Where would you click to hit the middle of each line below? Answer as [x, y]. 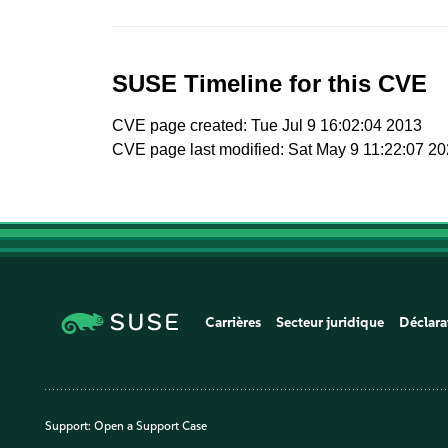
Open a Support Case [150, 425]
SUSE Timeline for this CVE [270, 83]
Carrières [233, 322]
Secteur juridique [330, 322]
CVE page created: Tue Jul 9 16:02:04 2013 [267, 125]
